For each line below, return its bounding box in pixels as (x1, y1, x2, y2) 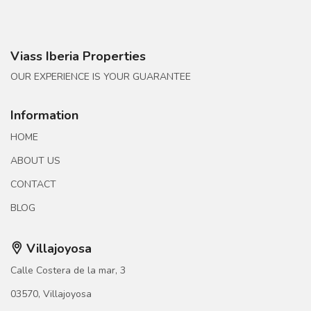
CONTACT (10, 178, 56, 192)
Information (10, 107, 78, 124)
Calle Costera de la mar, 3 (10, 264, 126, 278)
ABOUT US (10, 154, 60, 168)
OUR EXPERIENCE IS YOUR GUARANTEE (10, 70, 191, 84)
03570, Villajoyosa (10, 287, 92, 301)
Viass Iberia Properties (10, 48, 146, 65)
